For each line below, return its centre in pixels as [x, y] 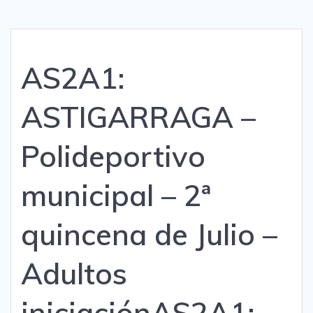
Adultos [74, 274]
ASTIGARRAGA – [138, 117]
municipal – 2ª [116, 196]
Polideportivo [113, 156]
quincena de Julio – [149, 235]
